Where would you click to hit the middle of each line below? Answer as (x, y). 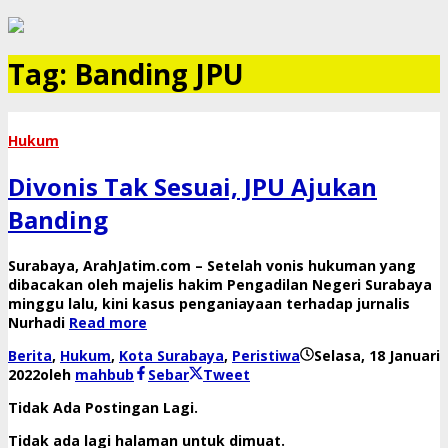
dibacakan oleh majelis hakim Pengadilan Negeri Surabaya (220, 284)
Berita (30, 355)
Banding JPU (159, 74)
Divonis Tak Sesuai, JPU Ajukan (192, 186)
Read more (108, 322)
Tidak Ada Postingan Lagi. (103, 407)
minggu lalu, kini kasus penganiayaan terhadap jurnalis (209, 303)
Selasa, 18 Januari (377, 355)
